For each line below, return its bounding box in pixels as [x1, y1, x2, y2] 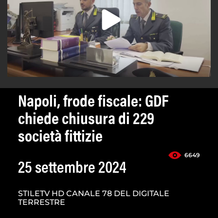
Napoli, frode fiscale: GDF [18, 94, 169, 111]
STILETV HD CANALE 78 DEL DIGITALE [18, 189, 169, 199]
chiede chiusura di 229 [18, 112, 154, 129]
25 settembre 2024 [18, 161, 127, 178]
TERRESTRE [18, 198, 65, 207]
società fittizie [18, 129, 103, 146]
